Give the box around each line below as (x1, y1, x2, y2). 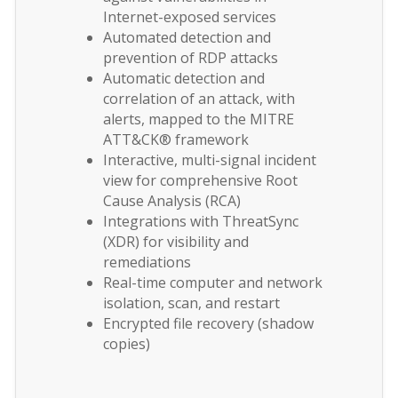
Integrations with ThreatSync (103, 211, 298, 231)
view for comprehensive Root (103, 170, 298, 190)
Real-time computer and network (103, 272, 322, 292)
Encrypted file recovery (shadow (103, 313, 314, 333)
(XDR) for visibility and (103, 231, 249, 251)
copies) (103, 333, 150, 354)
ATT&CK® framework (103, 129, 249, 149)
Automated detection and (103, 27, 271, 47)
